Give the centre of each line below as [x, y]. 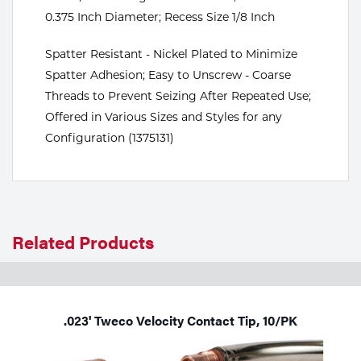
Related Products [83, 242]
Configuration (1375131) [110, 138]
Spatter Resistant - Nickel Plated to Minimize [171, 54]
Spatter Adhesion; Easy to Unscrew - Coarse [168, 75]
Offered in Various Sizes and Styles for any [164, 117]
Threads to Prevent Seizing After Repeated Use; [178, 96]
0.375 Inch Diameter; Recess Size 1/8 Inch [160, 17]
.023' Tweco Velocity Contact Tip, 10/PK [180, 321]
